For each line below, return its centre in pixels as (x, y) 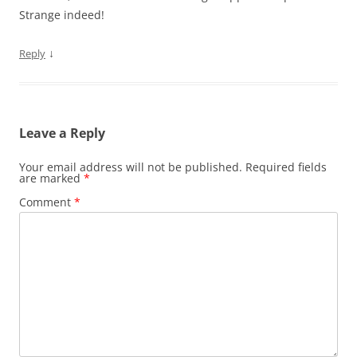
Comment (47, 202)
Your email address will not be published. (131, 167)
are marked (51, 178)
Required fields (286, 167)
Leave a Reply (62, 133)
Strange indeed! (62, 15)
